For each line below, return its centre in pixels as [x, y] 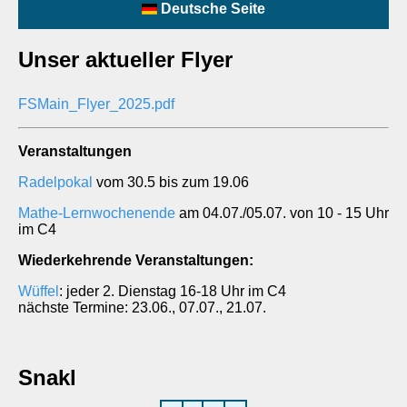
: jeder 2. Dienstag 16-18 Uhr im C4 [173, 291]
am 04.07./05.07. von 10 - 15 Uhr [282, 213]
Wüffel [39, 291]
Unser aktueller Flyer [125, 60]
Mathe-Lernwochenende [97, 213]
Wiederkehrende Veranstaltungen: [136, 260]
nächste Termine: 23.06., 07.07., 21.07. [142, 308]
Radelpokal [55, 182]
